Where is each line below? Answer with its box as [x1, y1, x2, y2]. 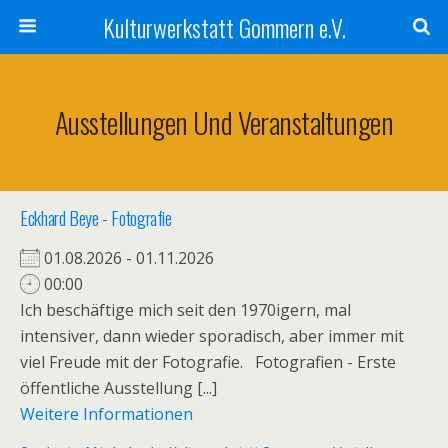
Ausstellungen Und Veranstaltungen [55, 101, 393, 143]
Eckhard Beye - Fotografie [20, 204, 172, 231]
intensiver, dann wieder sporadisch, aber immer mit [20, 325, 404, 347]
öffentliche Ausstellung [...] [20, 377, 217, 399]
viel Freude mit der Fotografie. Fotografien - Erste [20, 351, 396, 373]
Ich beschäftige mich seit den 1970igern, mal [20, 299, 351, 321]
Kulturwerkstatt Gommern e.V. [102, 9, 346, 45]
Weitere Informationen [20, 403, 193, 425]
